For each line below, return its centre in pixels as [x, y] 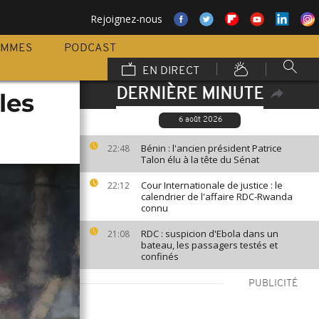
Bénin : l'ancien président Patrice [211, 148]
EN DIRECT [169, 71]
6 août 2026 [200, 120]
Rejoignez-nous [126, 19]
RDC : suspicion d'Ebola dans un [210, 234]
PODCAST [90, 48]
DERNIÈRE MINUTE [189, 95]
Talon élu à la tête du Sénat [200, 159]
